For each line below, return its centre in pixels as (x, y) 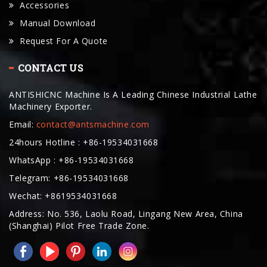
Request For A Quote (64, 41)
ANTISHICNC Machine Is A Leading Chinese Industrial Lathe (133, 94)
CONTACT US (51, 67)
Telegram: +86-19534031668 (69, 178)
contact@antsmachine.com (93, 124)
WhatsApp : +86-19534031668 (72, 160)
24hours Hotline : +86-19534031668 (84, 142)
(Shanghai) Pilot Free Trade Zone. (79, 225)
